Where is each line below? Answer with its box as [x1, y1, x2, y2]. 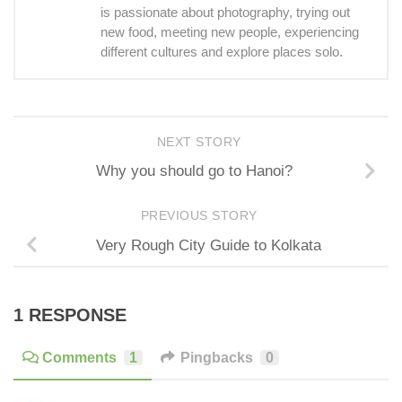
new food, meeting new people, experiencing [100, 25, 359, 40]
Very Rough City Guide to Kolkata [95, 236, 321, 254]
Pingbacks [179, 350, 253, 366]
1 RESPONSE [13, 304, 127, 325]
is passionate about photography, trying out [100, 5, 350, 21]
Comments [41, 350, 117, 366]
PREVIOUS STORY [140, 209, 262, 223]
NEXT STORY [156, 135, 246, 149]
